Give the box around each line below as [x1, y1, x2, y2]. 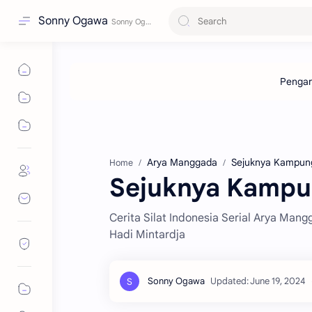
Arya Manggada [147, 156, 217, 169]
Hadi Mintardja [109, 228, 185, 242]
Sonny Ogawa [38, 14, 108, 28]
